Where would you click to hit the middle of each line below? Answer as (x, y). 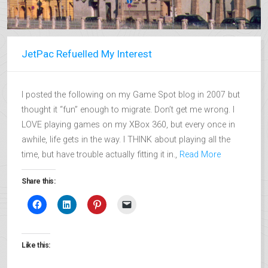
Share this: (39, 181)
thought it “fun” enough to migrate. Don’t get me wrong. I (128, 110)
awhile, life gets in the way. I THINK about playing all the (126, 140)
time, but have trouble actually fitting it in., (100, 155)
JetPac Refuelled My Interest (87, 54)
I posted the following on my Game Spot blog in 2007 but (131, 95)
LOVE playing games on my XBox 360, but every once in (128, 125)
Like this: (36, 246)
